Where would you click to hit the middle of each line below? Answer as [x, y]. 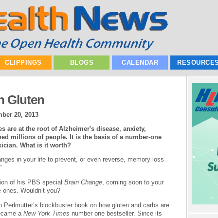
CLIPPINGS [23, 63]
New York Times [46, 213]
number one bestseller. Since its [116, 213]
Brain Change [83, 182]
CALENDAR [140, 63]
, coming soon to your [133, 182]
